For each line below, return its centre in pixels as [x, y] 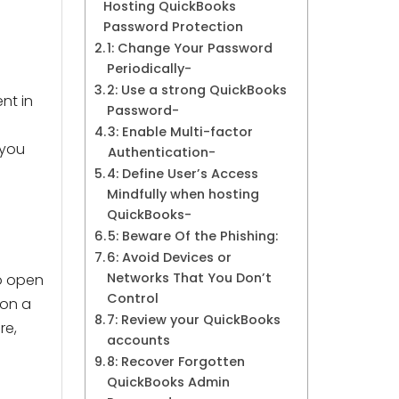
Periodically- [150, 69]
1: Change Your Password [190, 48]
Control [133, 298]
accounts [139, 340]
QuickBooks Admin [169, 382]
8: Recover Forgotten [176, 362]
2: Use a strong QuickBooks [197, 90]
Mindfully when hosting [183, 194]
